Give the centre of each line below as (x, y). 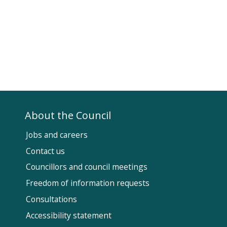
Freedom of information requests (88, 183)
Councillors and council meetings (87, 167)
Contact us (46, 151)
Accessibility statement (69, 215)
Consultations (52, 199)
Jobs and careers (57, 135)
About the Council (68, 115)
